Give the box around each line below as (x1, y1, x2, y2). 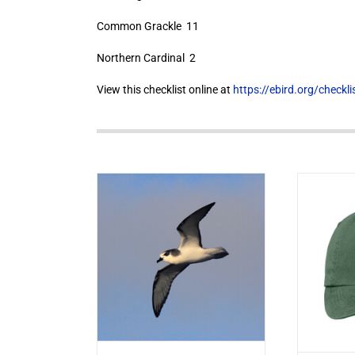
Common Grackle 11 (96, 20, 199, 32)
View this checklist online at (96, 83, 233, 96)
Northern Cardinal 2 (96, 52, 196, 64)
